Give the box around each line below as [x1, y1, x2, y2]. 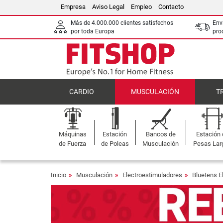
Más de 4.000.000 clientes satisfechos [71, 19, 173, 26]
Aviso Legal [92, 3, 124, 10]
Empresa [61, 3, 86, 10]
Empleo [131, 3, 152, 10]
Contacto [158, 3, 184, 10]
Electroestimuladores [122, 171, 182, 179]
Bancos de [145, 130, 176, 138]
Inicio [51, 171, 66, 179]
